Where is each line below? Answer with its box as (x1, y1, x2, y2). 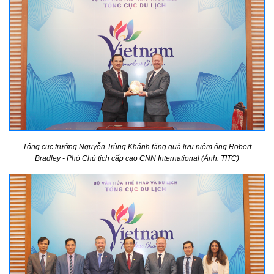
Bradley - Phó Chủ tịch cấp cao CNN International (35, 154, 199, 163)
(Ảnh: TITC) (201, 154, 239, 163)
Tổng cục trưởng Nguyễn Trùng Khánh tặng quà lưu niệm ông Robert (23, 142, 251, 151)
